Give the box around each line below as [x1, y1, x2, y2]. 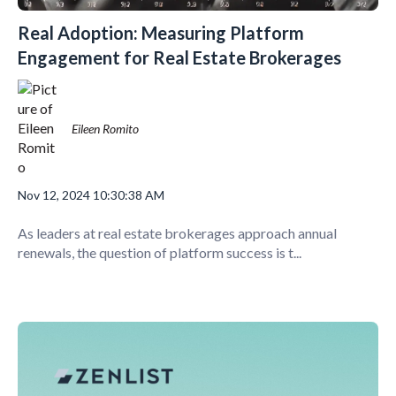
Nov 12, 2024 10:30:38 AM [18, 187, 164, 203]
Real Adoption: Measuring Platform [18, 21, 304, 43]
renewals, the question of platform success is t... [18, 243, 301, 261]
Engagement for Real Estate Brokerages [18, 46, 341, 68]
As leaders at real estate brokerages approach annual [18, 224, 337, 241]
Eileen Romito [72, 120, 140, 136]
